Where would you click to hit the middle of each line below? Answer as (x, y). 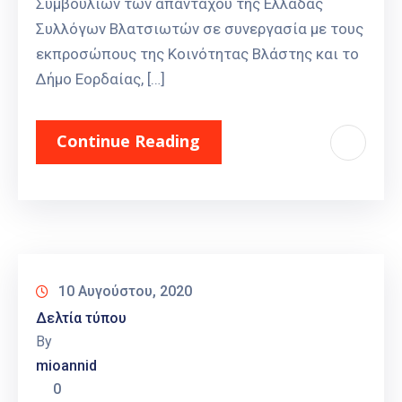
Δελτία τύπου (81, 319)
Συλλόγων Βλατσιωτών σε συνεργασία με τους (200, 29)
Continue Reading (128, 141)
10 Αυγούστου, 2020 (125, 292)
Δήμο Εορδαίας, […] (100, 79)
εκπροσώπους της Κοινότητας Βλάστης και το (197, 54)
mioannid (66, 366)
